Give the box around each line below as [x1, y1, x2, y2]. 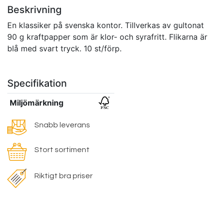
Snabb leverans [34, 121, 90, 129]
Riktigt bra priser [34, 172, 93, 180]
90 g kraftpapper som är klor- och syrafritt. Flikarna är [7, 31, 207, 42]
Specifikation [7, 77, 67, 89]
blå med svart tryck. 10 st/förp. [7, 43, 122, 53]
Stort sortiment [34, 146, 90, 154]
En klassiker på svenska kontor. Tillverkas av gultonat [7, 20, 204, 30]
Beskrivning [7, 3, 62, 15]
